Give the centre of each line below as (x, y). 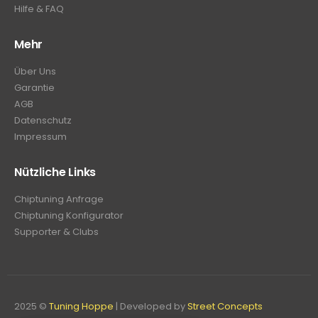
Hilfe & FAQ (39, 9)
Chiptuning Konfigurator (69, 215)
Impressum (40, 137)
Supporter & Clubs (56, 231)
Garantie (34, 88)
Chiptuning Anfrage (59, 199)
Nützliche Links (55, 172)
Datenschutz (43, 121)
